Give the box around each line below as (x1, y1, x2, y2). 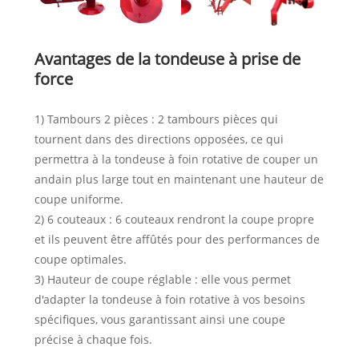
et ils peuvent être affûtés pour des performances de (34, 231, 320, 247)
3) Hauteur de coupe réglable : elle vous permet (34, 271, 291, 287)
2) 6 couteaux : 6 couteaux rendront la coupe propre (34, 211, 314, 227)
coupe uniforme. (34, 191, 123, 207)
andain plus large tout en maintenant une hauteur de (34, 171, 324, 187)
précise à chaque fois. (34, 331, 152, 347)
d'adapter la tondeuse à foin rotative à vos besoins (34, 291, 305, 307)
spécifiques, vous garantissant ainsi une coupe (34, 311, 285, 327)
